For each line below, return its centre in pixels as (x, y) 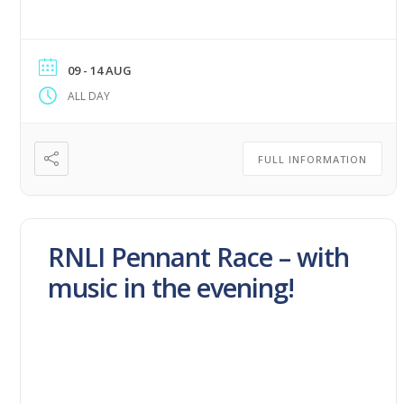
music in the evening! (171, 287)
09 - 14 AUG (100, 70)
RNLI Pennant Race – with (199, 256)
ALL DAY (89, 96)
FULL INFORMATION (313, 159)
